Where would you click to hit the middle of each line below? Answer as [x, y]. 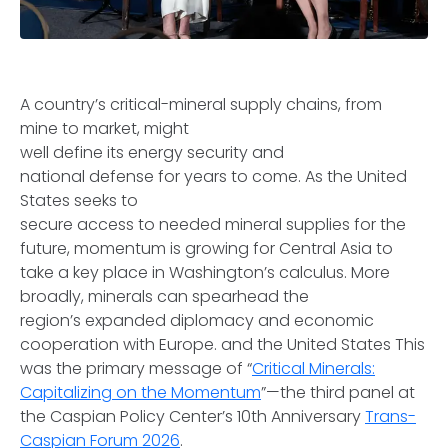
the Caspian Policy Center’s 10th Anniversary [192, 416]
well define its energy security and [152, 152]
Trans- [390, 416]
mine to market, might [104, 128]
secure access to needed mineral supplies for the [213, 224]
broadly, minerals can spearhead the [164, 296]
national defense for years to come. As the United [213, 176]
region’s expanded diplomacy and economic [197, 320]
